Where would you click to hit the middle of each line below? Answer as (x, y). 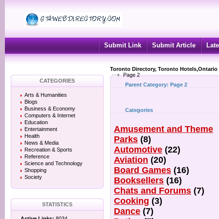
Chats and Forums (153, 191)
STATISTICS (57, 204)
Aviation (131, 160)
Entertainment (41, 129)
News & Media (42, 143)
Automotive (138, 150)
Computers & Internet (50, 115)
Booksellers (139, 180)
